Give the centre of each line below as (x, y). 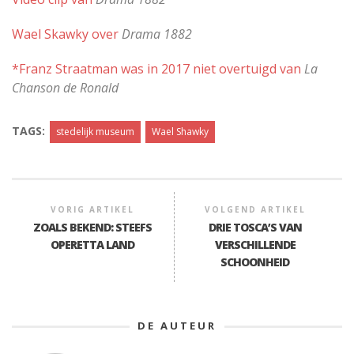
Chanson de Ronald (65, 87)
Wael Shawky (180, 131)
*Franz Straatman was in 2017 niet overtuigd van (156, 68)
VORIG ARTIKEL (93, 209)
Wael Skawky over (67, 34)
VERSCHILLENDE (255, 244)
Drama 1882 (157, 34)
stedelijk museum (95, 131)
